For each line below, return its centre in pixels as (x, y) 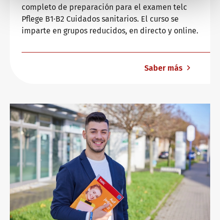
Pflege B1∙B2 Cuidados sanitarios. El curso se (100, 19)
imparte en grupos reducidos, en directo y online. (110, 31)
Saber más (165, 68)
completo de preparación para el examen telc (104, 7)
